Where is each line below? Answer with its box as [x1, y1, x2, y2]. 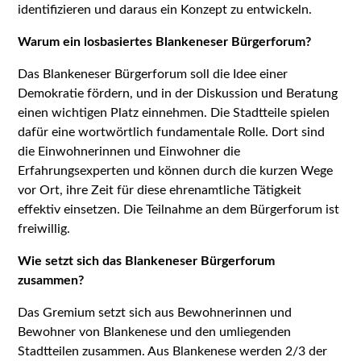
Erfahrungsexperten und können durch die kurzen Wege [18, 164, 334, 177]
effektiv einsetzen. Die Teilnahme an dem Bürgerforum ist [18, 202, 340, 216]
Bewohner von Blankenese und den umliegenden [18, 325, 292, 338]
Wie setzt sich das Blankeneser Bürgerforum [18, 254, 276, 268]
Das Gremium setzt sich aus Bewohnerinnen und [18, 305, 293, 319]
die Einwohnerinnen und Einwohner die [18, 144, 241, 158]
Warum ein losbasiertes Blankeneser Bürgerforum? [18, 35, 312, 48]
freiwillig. [18, 222, 71, 235]
